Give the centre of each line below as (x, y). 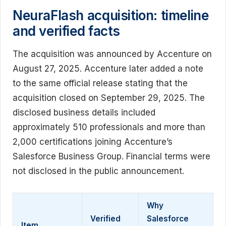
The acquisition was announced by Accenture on (112, 54)
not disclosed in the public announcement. (98, 171)
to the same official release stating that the (100, 83)
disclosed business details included (84, 112)
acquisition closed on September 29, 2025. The (109, 98)
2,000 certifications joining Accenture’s (93, 142)
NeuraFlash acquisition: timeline (111, 15)
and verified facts (66, 31)
